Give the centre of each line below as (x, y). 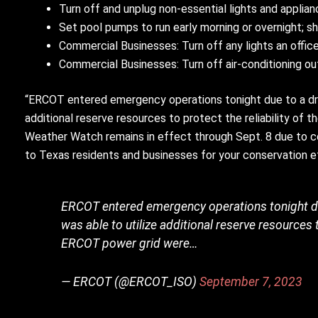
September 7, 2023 (251, 282)
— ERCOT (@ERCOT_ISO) (131, 282)
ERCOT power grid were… (130, 243)
